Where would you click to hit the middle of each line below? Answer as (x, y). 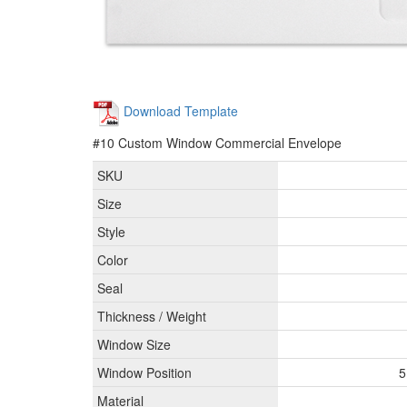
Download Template (179, 110)
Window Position (144, 373)
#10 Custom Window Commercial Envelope (217, 143)
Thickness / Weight (152, 317)
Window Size (134, 345)
